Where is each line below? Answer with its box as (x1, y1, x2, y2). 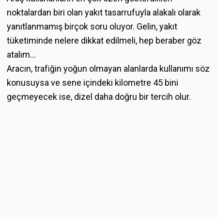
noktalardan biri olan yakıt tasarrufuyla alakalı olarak (7, 7, 201, 17)
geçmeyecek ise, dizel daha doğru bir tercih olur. (7, 91, 191, 102)
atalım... (7, 49, 36, 60)
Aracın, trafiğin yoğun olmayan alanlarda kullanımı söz (7, 63, 210, 74)
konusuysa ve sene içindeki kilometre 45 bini (7, 77, 178, 88)
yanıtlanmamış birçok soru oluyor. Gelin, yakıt (7, 21, 177, 31)
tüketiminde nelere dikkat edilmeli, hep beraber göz (7, 35, 201, 46)
